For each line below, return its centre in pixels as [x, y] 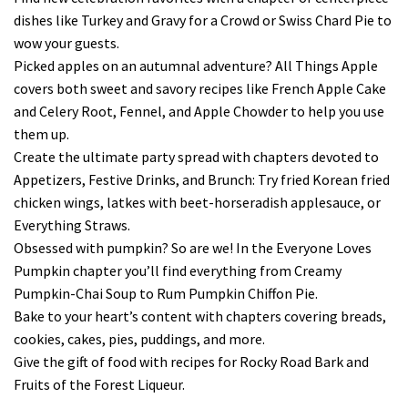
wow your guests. [66, 43]
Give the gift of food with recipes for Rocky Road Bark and [191, 362]
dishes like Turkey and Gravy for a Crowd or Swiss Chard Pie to [203, 20]
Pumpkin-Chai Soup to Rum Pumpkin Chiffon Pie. [166, 294]
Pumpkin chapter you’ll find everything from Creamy [178, 271]
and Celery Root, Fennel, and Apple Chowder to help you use [199, 112]
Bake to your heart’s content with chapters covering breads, [200, 316]
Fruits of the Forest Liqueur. [99, 385]
